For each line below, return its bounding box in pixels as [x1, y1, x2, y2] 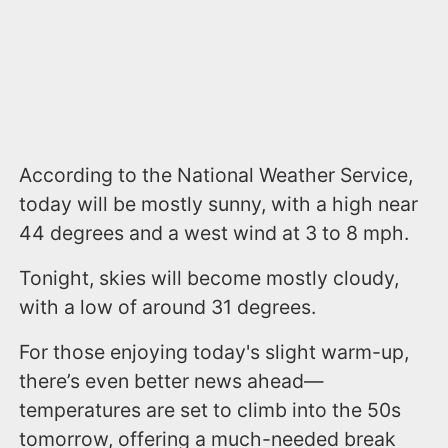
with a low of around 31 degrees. [19, 294, 317, 319]
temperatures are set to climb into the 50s [19, 397, 402, 422]
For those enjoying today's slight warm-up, [19, 339, 410, 364]
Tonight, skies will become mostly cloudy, [19, 265, 400, 290]
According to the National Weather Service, [19, 162, 414, 187]
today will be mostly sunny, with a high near [19, 191, 419, 216]
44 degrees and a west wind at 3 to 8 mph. [19, 220, 415, 245]
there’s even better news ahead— [19, 368, 324, 393]
